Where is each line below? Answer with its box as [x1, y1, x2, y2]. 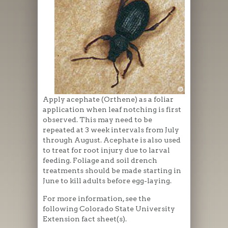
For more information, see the [43, 194, 151, 203]
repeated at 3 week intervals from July [43, 125, 179, 134]
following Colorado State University [43, 204, 175, 213]
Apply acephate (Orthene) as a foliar [43, 95, 174, 103]
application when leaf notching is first [43, 105, 181, 113]
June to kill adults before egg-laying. [43, 176, 172, 185]
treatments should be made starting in [43, 166, 181, 175]
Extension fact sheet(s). [43, 214, 127, 223]
